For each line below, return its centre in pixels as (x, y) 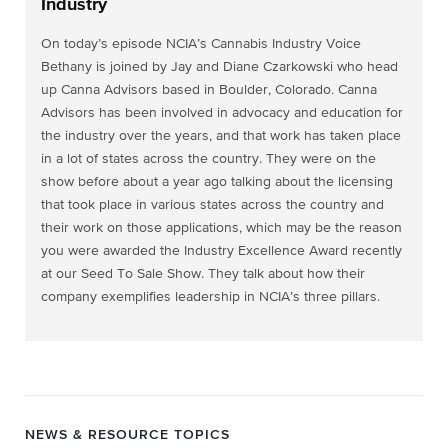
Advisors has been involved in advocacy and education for (222, 113)
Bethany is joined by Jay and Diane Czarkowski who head (219, 67)
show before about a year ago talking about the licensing (217, 182)
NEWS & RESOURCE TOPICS (127, 435)
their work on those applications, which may (178, 228)
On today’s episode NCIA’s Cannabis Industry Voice (201, 44)
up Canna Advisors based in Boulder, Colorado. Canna (209, 90)
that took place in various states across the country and (212, 205)
